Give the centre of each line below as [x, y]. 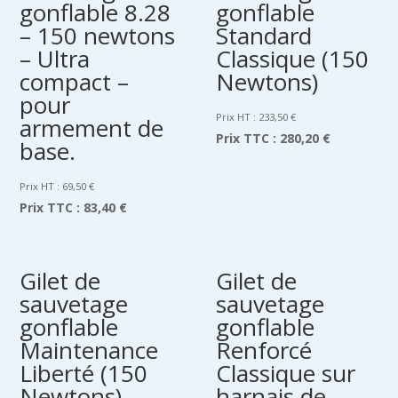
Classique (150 [293, 58]
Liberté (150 [84, 374]
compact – [75, 81]
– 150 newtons [98, 35]
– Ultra [55, 58]
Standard [264, 35]
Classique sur [286, 374]
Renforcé [264, 350]
